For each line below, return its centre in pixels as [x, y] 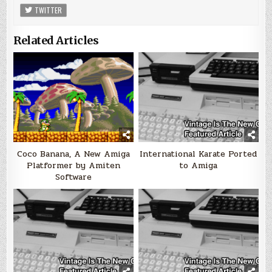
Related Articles [56, 40]
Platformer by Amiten [74, 166]
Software [74, 177]
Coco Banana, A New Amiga [74, 154]
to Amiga [199, 166]
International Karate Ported [199, 154]
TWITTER [48, 10]
